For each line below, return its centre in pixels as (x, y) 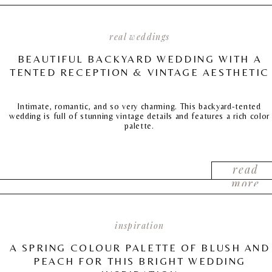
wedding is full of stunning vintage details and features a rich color (139, 116)
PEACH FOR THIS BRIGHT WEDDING (140, 261)
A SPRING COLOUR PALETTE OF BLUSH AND (140, 248)
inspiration (140, 226)
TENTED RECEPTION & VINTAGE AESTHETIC (140, 72)
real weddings (140, 37)
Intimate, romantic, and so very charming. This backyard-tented (139, 106)
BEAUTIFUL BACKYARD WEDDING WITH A (140, 59)
